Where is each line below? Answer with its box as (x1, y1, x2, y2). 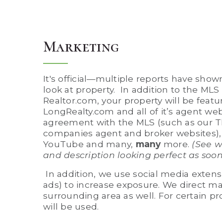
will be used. (43, 201, 102, 212)
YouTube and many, (43, 138, 136, 149)
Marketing (43, 37, 119, 56)
